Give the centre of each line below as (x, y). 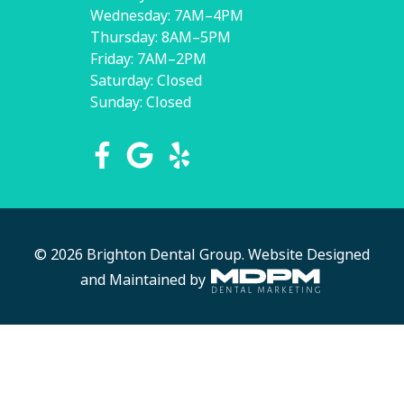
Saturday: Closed (146, 81)
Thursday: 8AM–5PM (161, 38)
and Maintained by (145, 280)
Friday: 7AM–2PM (148, 60)
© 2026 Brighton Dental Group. (141, 255)
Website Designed (309, 255)
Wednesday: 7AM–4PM (167, 16)
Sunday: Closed (141, 103)
